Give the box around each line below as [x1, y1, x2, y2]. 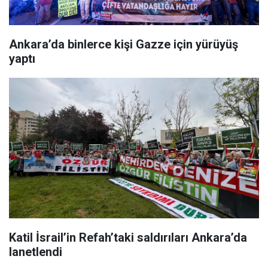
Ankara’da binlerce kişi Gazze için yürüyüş [9, 37, 238, 52]
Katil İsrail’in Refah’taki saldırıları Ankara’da [9, 230, 247, 245]
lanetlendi [9, 245, 62, 260]
